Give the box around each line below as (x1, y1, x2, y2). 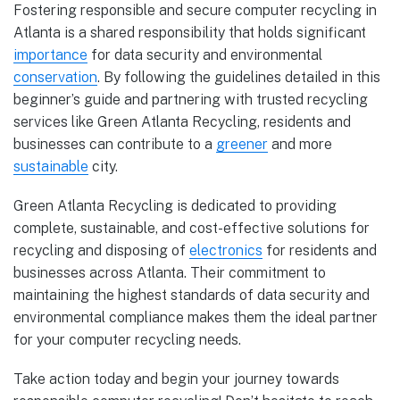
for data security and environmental (87, 46, 322, 63)
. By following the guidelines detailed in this (97, 68, 380, 86)
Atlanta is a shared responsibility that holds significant (13, 23, 366, 41)
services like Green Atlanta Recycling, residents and (13, 112, 351, 130)
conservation (13, 68, 97, 86)
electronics (189, 242, 262, 260)
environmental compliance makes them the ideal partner (13, 309, 378, 327)
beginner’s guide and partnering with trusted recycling (13, 90, 368, 108)
